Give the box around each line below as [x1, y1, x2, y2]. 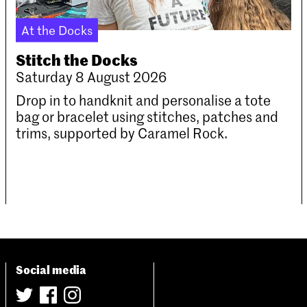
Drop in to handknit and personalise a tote [16, 90, 271, 109]
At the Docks [21, 21, 93, 38]
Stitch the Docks [16, 48, 138, 70]
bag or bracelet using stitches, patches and [16, 107, 279, 125]
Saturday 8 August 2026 [16, 67, 167, 86]
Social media [16, 260, 87, 277]
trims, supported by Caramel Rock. [16, 123, 228, 142]
